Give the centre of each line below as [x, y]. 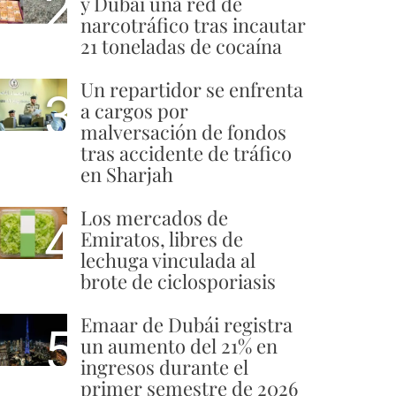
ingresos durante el [164, 367]
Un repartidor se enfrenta [192, 89]
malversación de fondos [183, 132]
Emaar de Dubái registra [187, 324]
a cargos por [134, 110]
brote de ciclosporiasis [178, 281]
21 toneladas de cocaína [181, 46]
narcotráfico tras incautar [193, 25]
